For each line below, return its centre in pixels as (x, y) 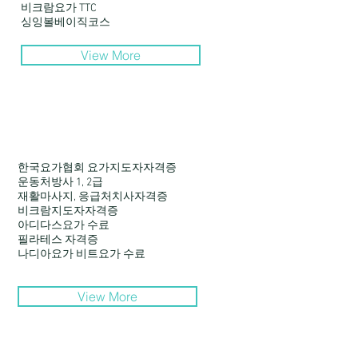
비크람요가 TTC (59, 8)
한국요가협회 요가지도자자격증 (97, 168)
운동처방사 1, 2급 (60, 183)
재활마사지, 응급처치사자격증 (93, 197)
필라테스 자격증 (58, 240)
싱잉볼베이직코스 (66, 23)
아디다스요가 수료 (64, 226)
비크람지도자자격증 (68, 211)
